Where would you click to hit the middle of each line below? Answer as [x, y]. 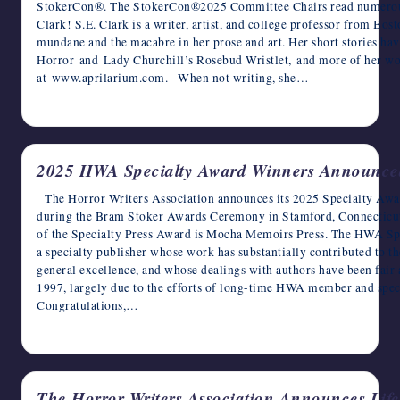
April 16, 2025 [79, 332]
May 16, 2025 [76, 104]
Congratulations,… [88, 306]
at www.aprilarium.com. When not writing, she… [173, 78]
